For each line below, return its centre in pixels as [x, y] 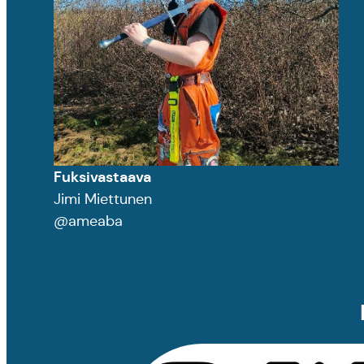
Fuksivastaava [102, 177]
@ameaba [88, 221]
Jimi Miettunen [103, 199]
